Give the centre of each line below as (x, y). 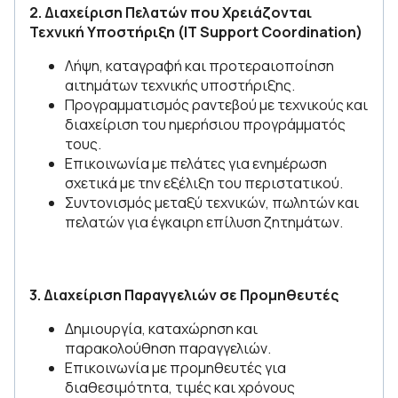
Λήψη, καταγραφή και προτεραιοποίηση (199, 66)
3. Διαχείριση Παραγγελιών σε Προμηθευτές (184, 295)
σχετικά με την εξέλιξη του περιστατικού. (204, 183)
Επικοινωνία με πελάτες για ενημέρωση (196, 163)
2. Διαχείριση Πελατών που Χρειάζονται (171, 12)
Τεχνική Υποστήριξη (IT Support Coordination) (196, 32)
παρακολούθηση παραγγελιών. (168, 348)
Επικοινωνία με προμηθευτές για (175, 368)
